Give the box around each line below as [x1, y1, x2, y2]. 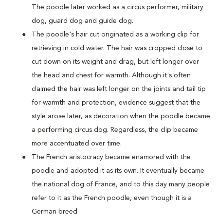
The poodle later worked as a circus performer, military [32, 4, 203, 11]
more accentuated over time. [32, 140, 122, 147]
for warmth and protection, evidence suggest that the [32, 99, 200, 106]
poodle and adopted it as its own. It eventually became [32, 167, 204, 174]
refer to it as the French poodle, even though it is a [32, 195, 192, 201]
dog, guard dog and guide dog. [32, 18, 133, 24]
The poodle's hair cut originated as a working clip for [32, 31, 199, 38]
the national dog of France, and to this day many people [32, 181, 210, 188]
